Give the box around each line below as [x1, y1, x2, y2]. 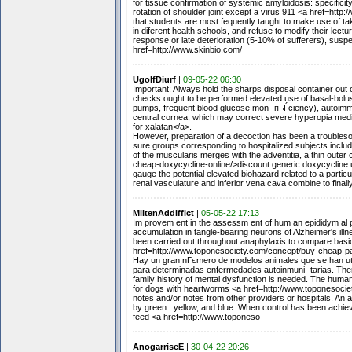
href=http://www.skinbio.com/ [132, 45, 242, 54]
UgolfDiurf [132, 75, 176, 84]
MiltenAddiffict [132, 208, 194, 218]
